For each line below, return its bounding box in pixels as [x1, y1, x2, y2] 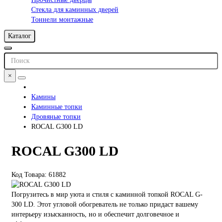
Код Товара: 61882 [11, 171, 66, 179]
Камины [31, 93, 55, 101]
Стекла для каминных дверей [31, 5, 118, 13]
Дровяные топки [31, 112, 81, 120]
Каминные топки [31, 103, 82, 111]
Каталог [8, 32, 31, 40]
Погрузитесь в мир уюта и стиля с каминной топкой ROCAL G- [11, 191, 203, 199]
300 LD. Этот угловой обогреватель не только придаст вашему [11, 201, 198, 209]
